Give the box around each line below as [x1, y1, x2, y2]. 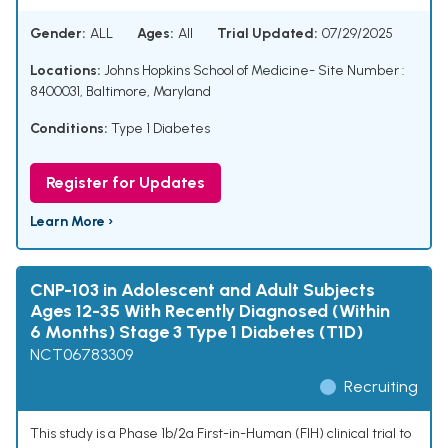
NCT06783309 [30, 345, 133, 365]
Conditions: [30, 120, 108, 138]
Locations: [30, 62, 101, 80]
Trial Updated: [217, 25, 318, 43]
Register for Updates [46, 173, 205, 193]
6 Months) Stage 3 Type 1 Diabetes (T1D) [30, 321, 363, 344]
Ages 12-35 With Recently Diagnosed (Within [30, 300, 390, 323]
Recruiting [344, 377, 418, 397]
